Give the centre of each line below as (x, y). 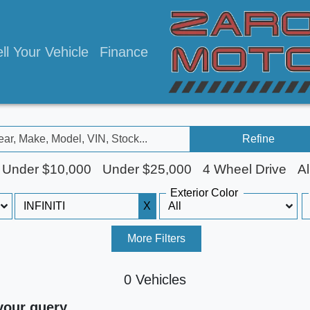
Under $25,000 (147, 170)
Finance (124, 52)
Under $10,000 (46, 170)
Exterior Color (204, 193)
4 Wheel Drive (244, 170)
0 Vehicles (155, 280)
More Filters (157, 239)
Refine (259, 139)
